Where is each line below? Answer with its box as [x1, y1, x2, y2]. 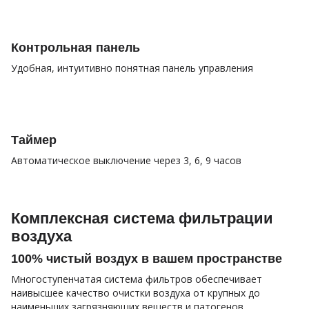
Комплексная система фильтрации [11, 209, 273, 227]
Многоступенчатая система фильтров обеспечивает [11, 272, 262, 286]
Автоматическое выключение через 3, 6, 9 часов [11, 153, 241, 167]
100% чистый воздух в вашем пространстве [11, 251, 282, 266]
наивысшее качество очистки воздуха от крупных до [11, 286, 260, 299]
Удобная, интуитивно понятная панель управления [11, 61, 253, 74]
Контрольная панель [11, 40, 140, 54]
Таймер [11, 132, 57, 147]
